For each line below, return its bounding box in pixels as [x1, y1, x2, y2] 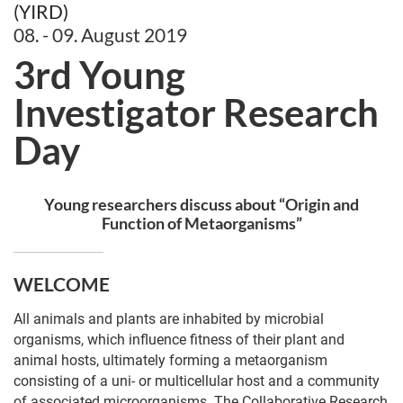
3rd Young [13, 51, 185, 97]
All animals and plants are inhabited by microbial [13, 310, 324, 328]
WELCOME [13, 272, 110, 295]
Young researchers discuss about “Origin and [44, 194, 359, 214]
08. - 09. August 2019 [13, 23, 187, 47]
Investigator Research [13, 89, 379, 135]
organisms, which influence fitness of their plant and [13, 331, 345, 349]
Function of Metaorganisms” [101, 213, 302, 233]
